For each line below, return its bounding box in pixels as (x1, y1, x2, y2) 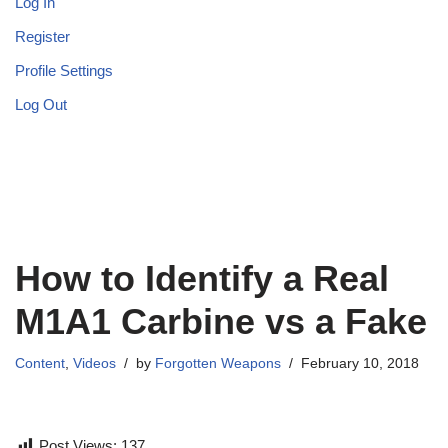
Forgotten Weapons (155, 356, 281, 372)
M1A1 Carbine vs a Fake (15, 301, 427, 343)
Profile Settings (15, 62, 113, 80)
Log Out (15, 96, 67, 114)
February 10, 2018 (301, 356, 419, 372)
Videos (73, 356, 116, 372)
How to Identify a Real (15, 258, 389, 300)
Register (15, 28, 70, 46)
